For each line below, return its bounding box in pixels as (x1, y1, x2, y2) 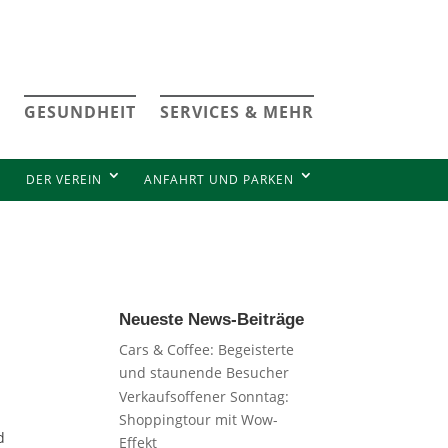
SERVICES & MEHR (159, 101, 314, 123)
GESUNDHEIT (23, 101, 136, 123)
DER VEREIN (25, 171, 102, 188)
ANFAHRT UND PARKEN (143, 171, 294, 188)
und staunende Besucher (119, 363, 290, 382)
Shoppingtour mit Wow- (119, 410, 279, 430)
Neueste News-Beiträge (119, 310, 305, 329)
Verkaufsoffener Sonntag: (119, 387, 290, 407)
